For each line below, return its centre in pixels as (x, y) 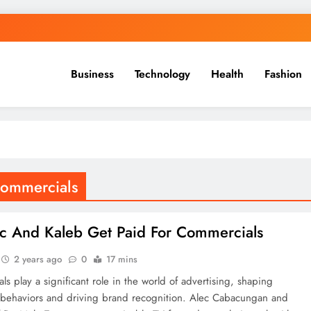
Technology (162, 74)
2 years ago (38, 259)
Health (227, 74)
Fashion (283, 74)
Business (92, 74)
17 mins (122, 259)
